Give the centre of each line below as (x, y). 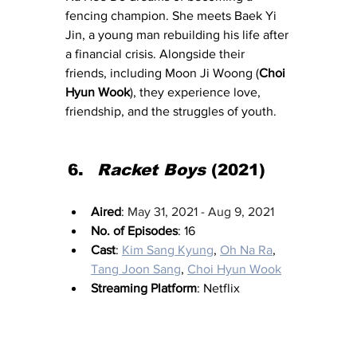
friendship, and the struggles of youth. (171, 111)
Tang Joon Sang (136, 269)
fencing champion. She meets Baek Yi (173, 15)
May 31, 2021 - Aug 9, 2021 (201, 211)
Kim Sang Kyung (168, 249)
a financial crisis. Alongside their (157, 53)
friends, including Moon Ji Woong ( (162, 73)
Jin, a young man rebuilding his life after (178, 34)
